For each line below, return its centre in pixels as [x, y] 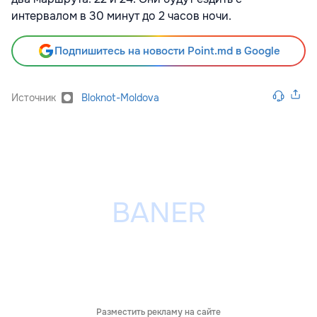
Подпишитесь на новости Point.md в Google [167, 51]
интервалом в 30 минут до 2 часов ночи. [121, 16]
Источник [34, 97]
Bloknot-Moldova [120, 97]
